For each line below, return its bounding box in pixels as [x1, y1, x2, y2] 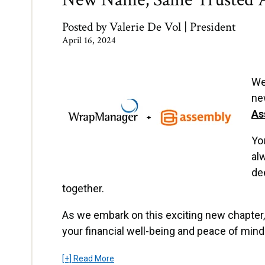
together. [62, 182, 104, 195]
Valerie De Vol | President [109, 19, 235, 35]
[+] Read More [62, 254, 114, 263]
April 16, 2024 [62, 34, 116, 47]
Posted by [62, 19, 109, 35]
